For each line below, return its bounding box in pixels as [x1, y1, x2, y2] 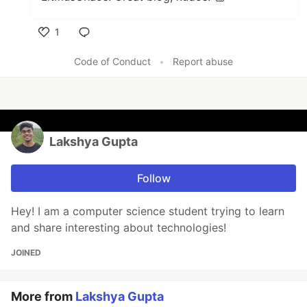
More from [11, 289, 75, 304]
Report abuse [173, 56, 233, 67]
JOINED [11, 247, 41, 258]
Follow [136, 171, 171, 185]
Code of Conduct [74, 56, 151, 67]
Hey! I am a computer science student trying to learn [11, 204, 284, 218]
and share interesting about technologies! [11, 221, 226, 234]
